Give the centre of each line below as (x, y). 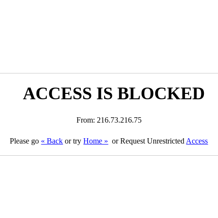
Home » (96, 141)
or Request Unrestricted (148, 141)
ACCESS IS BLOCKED (114, 93)
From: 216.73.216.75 (109, 120)
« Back (52, 141)
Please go (26, 141)
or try (73, 141)
